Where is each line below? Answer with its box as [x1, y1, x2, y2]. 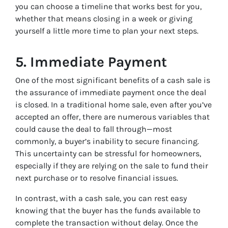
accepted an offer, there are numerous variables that [15, 112, 210, 122]
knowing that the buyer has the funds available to [15, 206, 201, 216]
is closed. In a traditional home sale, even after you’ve [15, 100, 212, 110]
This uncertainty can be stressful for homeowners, [15, 149, 201, 159]
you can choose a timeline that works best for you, [15, 2, 202, 12]
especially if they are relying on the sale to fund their [15, 161, 208, 171]
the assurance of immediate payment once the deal [15, 88, 206, 98]
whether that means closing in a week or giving [15, 14, 192, 24]
